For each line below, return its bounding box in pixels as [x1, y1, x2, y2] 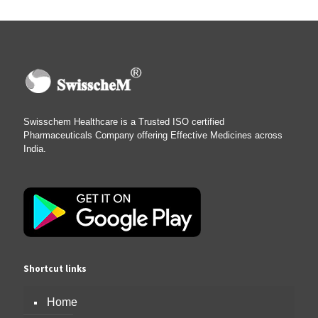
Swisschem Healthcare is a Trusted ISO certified [23, 116, 224, 127]
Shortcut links [23, 262, 87, 275]
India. [23, 143, 49, 154]
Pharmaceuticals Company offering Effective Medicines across [23, 129, 283, 141]
